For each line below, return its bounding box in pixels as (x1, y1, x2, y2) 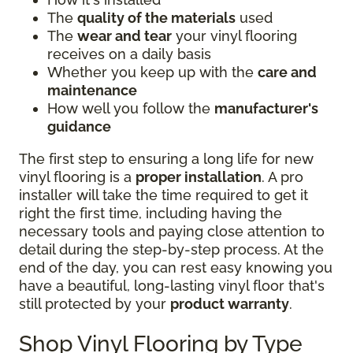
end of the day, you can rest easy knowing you (19, 259, 333, 277)
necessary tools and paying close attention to (19, 223, 325, 240)
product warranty (170, 295, 289, 313)
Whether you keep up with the (47, 64, 258, 81)
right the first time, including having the (19, 205, 282, 222)
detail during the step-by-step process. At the (19, 241, 324, 258)
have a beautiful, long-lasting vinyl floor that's (19, 277, 325, 295)
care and (258, 64, 317, 81)
